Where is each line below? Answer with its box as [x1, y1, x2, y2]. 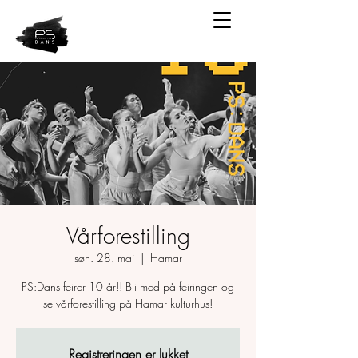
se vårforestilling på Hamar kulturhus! [43, 296, 213, 311]
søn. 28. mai [74, 250, 134, 265]
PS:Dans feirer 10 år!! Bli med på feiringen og [22, 279, 234, 294]
